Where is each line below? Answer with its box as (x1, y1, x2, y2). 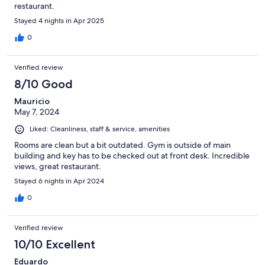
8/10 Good (14, 77, 73, 92)
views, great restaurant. (14, 160, 101, 172)
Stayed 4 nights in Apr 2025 (14, 16, 104, 26)
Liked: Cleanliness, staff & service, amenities (30, 124, 170, 134)
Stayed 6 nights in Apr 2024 (14, 176, 104, 186)
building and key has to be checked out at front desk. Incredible (14, 150, 250, 161)
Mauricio (14, 96, 50, 107)
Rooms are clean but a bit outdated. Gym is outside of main (14, 139, 231, 150)
